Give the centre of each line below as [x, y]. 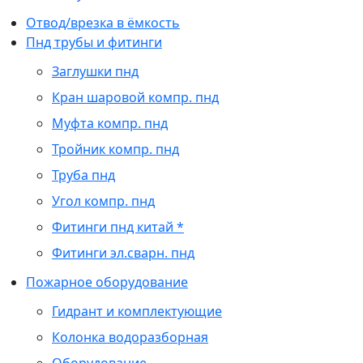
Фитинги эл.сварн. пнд [123, 253]
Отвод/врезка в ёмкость [103, 23]
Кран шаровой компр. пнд [135, 97]
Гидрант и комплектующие [137, 311]
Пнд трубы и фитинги [94, 42]
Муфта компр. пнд [110, 123]
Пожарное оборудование [107, 282]
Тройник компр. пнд [115, 149]
